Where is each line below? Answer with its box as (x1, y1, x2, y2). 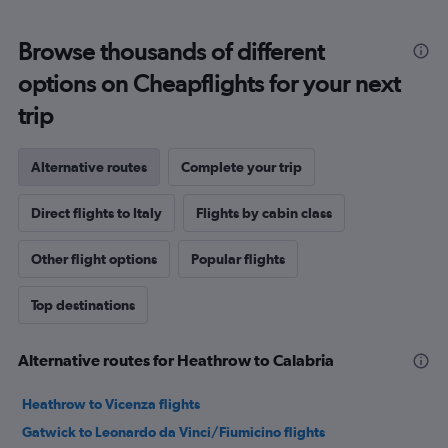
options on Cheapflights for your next (18, 69, 400, 99)
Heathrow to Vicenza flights (22, 396, 200, 413)
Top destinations (31, 297, 135, 314)
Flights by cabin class (196, 205, 332, 222)
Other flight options (31, 251, 157, 268)
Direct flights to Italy (31, 205, 162, 222)
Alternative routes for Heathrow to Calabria (18, 351, 334, 370)
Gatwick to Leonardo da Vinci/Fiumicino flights (22, 424, 325, 441)
